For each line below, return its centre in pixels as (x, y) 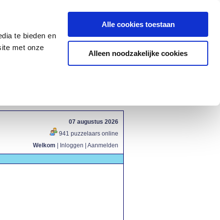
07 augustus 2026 (94, 122)
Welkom (44, 145)
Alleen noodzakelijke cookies (138, 53)
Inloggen (72, 145)
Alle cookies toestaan (138, 24)
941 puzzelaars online (88, 134)
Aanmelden (103, 145)
